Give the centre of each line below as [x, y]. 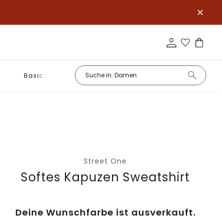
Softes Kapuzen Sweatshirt [106, 177]
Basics [35, 75]
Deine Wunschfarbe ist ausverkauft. [105, 212]
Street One [106, 161]
